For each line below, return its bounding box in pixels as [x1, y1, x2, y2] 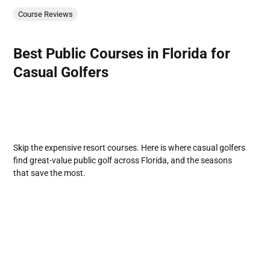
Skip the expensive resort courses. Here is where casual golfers [13, 143, 246, 153]
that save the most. [13, 168, 86, 178]
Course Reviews [18, 10, 74, 19]
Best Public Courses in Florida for [13, 45, 231, 62]
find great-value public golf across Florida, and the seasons [13, 155, 233, 166]
